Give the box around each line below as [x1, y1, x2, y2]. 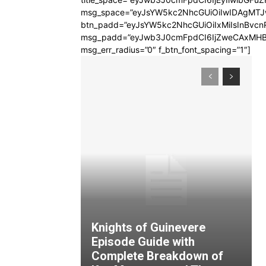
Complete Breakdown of [91, 249, 223, 263]
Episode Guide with [91, 235, 195, 249]
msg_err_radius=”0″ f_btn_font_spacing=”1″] [81, 45, 251, 55]
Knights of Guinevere [91, 220, 205, 235]
